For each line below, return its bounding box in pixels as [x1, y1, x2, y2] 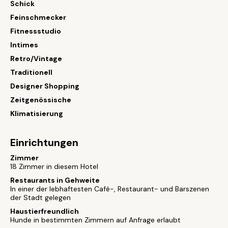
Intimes [10, 40, 38, 49]
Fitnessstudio [10, 26, 61, 36]
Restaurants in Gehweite [10, 176, 100, 185]
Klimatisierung [10, 109, 63, 118]
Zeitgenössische [10, 95, 71, 104]
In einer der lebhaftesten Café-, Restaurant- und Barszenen [10, 184, 209, 193]
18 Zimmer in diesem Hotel [10, 162, 98, 171]
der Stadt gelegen [10, 193, 71, 202]
